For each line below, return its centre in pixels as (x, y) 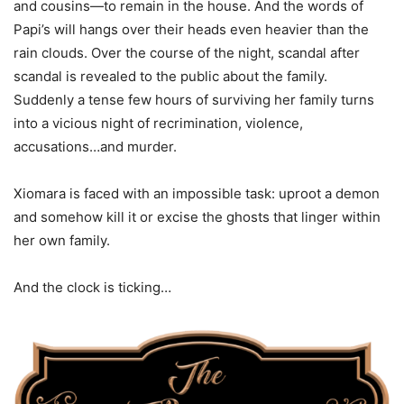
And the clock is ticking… (92, 287)
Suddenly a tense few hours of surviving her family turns (194, 99)
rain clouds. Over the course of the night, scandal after (187, 52)
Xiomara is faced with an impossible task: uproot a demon (197, 193)
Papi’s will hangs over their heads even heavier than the (191, 29)
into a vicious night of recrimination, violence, (158, 123)
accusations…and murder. (95, 146)
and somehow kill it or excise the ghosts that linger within (197, 216)
